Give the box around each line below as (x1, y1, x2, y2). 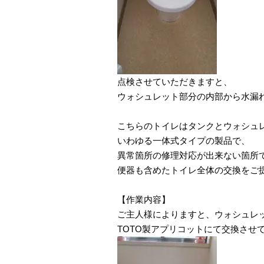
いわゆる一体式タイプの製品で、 (117, 135, 250, 146)
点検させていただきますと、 (117, 76, 232, 87)
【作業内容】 (117, 194, 170, 204)
